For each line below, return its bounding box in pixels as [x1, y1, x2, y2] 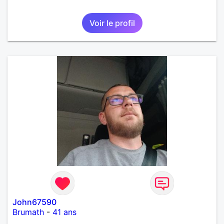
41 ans [52, 206, 76, 217]
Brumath [12, 206, 44, 217]
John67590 [12, 196, 56, 207]
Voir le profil [89, 17, 135, 28]
